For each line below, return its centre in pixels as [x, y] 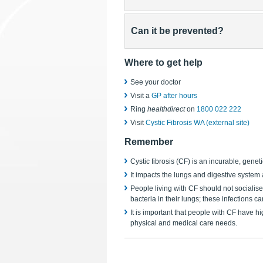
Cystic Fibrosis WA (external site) [198, 123]
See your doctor [156, 82]
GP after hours [174, 96]
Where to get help [163, 63]
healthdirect [167, 109]
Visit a [141, 96]
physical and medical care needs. [184, 223]
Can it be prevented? [177, 31]
